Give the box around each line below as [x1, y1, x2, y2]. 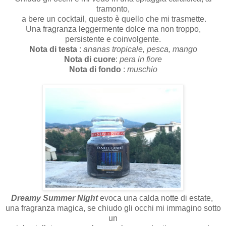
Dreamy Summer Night [11, 193, 98, 202]
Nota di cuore [64, 54, 116, 64]
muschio [127, 65, 157, 74]
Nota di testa [29, 44, 77, 53]
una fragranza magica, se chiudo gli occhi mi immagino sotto [5, 203, 221, 212]
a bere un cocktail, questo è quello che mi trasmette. [20, 14, 206, 23]
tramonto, [96, 4, 130, 13]
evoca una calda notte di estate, [98, 193, 215, 202]
